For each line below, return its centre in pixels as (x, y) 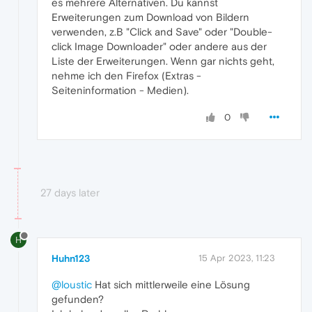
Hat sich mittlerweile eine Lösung (171, 285)
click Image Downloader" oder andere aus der (159, 46)
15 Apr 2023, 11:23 (237, 258)
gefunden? (78, 299)
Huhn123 (71, 259)
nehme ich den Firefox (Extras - (126, 75)
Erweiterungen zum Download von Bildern (150, 17)
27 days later (70, 192)
